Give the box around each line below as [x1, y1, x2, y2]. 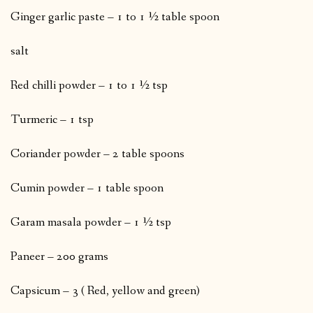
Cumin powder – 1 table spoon [10, 180, 163, 196]
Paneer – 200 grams [10, 248, 108, 265]
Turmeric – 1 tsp [10, 111, 94, 128]
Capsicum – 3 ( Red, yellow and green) [10, 282, 203, 299]
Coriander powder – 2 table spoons [10, 145, 184, 162]
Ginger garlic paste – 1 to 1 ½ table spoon [10, 8, 219, 25]
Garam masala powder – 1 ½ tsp [10, 214, 171, 231]
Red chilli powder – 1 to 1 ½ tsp [10, 77, 168, 94]
